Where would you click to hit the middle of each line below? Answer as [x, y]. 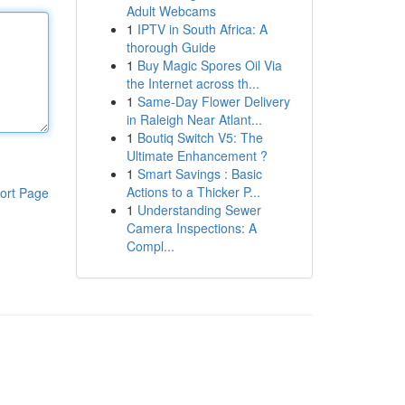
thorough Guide [171, 47]
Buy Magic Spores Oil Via [209, 65]
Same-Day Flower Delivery [213, 101]
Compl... [150, 246]
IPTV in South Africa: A [202, 29]
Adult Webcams [171, 11]
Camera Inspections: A [191, 228]
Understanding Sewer [199, 210]
